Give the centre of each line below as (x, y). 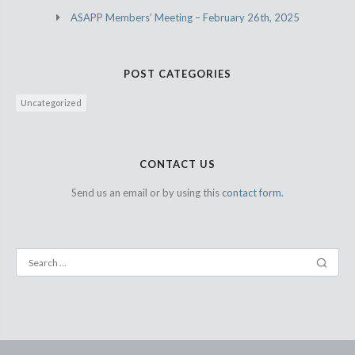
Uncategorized (51, 103)
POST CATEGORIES (177, 74)
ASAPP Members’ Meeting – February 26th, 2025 (185, 18)
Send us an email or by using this (147, 193)
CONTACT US (177, 164)
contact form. (253, 193)
